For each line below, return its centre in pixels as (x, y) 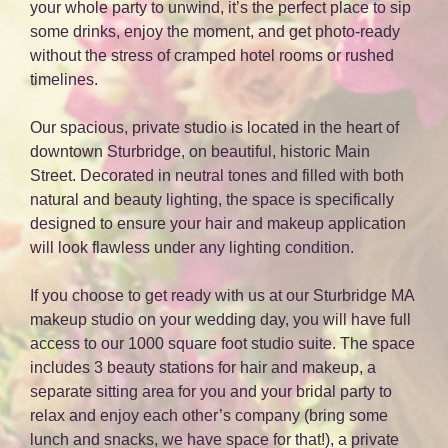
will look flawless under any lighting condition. (192, 248)
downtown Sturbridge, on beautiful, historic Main (200, 152)
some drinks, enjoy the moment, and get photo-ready (215, 32)
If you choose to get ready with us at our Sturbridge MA (222, 296)
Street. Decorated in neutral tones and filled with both (217, 176)
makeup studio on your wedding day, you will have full (220, 320)
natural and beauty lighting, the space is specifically (212, 200)
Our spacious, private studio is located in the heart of (214, 128)
